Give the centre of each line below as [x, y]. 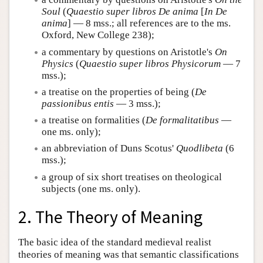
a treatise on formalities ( [94, 120]
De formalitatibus [182, 120]
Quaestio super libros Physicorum [150, 63]
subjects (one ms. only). [91, 188]
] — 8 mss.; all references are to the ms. [149, 23]
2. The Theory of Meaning [110, 217]
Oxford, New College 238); [98, 35]
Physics [58, 63]
